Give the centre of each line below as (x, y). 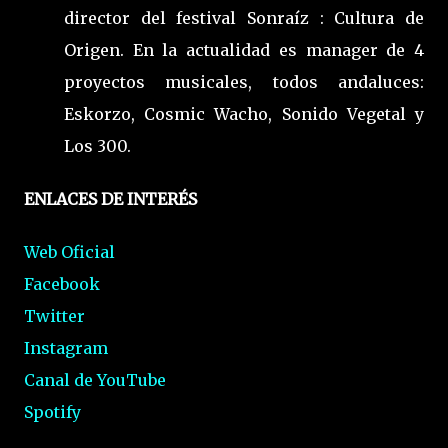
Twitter (54, 316)
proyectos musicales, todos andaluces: (244, 81)
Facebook (62, 284)
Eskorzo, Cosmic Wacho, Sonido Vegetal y (244, 113)
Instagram (66, 348)
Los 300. (97, 145)
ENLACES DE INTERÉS (110, 199)
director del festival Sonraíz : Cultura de (244, 17)
